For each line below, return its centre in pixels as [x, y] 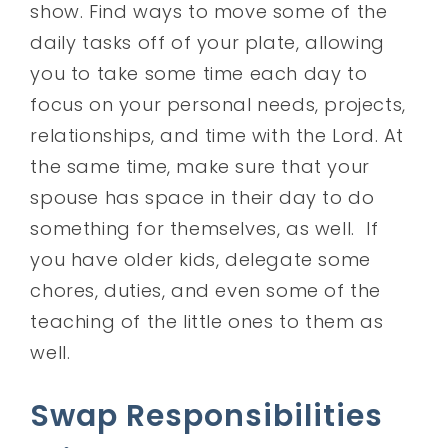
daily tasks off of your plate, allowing [207, 42]
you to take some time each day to [199, 73]
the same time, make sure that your [200, 166]
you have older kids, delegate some [200, 259]
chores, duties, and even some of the [206, 290]
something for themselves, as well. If [204, 228]
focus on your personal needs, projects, [218, 104]
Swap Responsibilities [207, 415]
